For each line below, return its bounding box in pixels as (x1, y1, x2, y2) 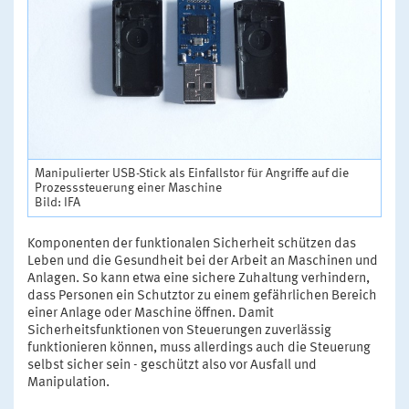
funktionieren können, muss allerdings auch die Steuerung (27, 341, 371, 355)
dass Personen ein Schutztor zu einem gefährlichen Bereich (27, 288, 377, 303)
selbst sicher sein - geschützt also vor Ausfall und (27, 358, 317, 372)
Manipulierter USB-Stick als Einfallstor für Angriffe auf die (35, 166, 349, 180)
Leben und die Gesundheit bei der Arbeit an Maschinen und (27, 254, 378, 268)
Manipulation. (27, 375, 110, 390)
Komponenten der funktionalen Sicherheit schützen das (27, 236, 356, 251)
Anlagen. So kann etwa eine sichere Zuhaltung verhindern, (27, 271, 370, 286)
